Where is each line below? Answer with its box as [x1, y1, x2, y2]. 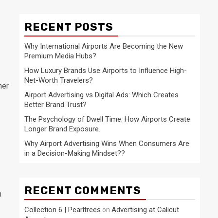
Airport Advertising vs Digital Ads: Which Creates [24, 91, 179, 99]
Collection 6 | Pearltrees [24, 205, 101, 214]
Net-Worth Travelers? [24, 76, 93, 85]
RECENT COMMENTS [24, 184, 141, 197]
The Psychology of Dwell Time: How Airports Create [24, 115, 190, 124]
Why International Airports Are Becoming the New [24, 42, 183, 51]
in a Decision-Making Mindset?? [24, 149, 125, 158]
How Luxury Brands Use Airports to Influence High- [24, 66, 187, 75]
